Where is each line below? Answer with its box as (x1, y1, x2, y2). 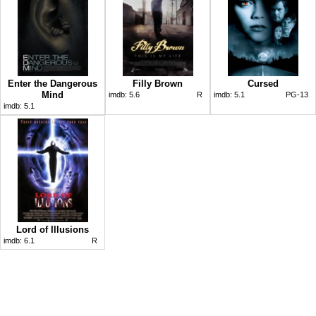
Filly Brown (133, 78, 183, 89)
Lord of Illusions (16, 224, 89, 235)
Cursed (248, 78, 279, 89)
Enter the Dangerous (8, 78, 97, 89)
